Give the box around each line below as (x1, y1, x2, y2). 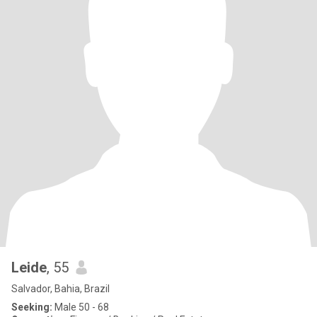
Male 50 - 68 (52, 301, 109, 313)
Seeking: (11, 301, 52, 313)
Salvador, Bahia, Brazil (11, 283, 110, 294)
